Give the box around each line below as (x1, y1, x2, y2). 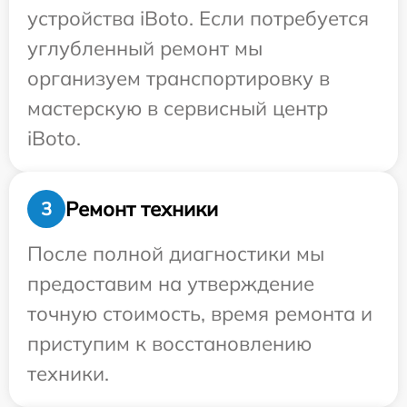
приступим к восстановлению (27, 331, 312, 357)
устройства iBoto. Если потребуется (27, 5, 369, 32)
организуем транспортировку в (27, 65, 330, 92)
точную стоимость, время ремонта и (27, 301, 372, 327)
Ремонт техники (65, 195, 218, 222)
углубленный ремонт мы (27, 35, 263, 62)
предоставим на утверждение (27, 271, 314, 297)
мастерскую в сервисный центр (27, 95, 328, 122)
